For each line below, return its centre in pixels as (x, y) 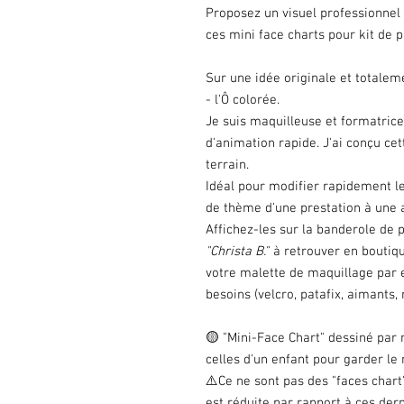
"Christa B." (237, 252)
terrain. (227, 165)
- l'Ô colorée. (243, 100)
